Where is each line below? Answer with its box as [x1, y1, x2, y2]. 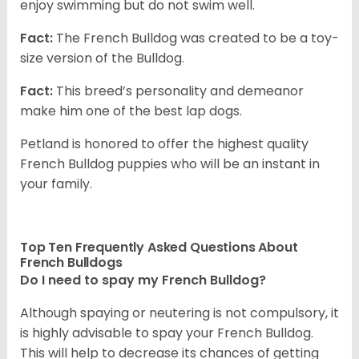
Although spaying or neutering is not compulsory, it [20, 303, 339, 322]
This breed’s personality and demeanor [53, 81, 304, 100]
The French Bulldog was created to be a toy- [53, 28, 339, 47]
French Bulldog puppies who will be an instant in [20, 154, 320, 173]
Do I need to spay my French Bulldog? [20, 270, 269, 289]
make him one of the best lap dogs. [20, 101, 242, 120]
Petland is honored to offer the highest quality [20, 134, 309, 153]
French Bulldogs [20, 252, 126, 272]
